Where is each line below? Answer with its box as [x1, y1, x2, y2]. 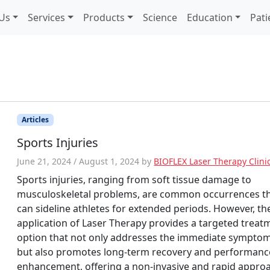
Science [142, 10, 177, 24]
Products [83, 10, 125, 24]
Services [28, 10, 66, 24]
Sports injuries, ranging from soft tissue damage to [17, 173, 252, 187]
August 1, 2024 [79, 155, 140, 168]
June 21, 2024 [17, 155, 72, 168]
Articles [22, 115, 49, 125]
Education [186, 10, 233, 24]
